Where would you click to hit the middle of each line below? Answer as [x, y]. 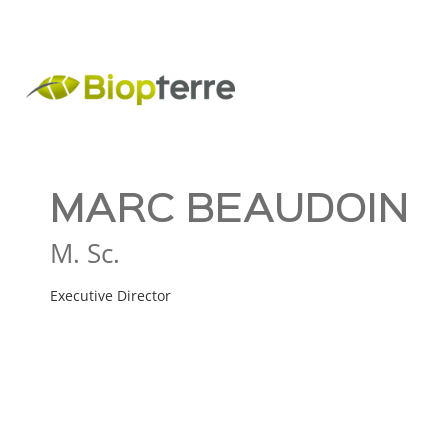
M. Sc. [85, 253]
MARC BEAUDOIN [229, 211]
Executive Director [110, 295]
